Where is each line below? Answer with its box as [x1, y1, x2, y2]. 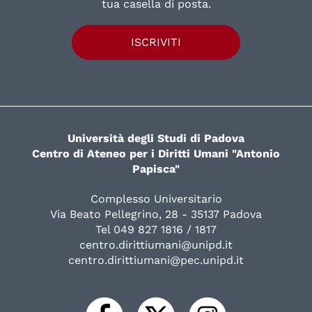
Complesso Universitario [90, 192, 222, 205]
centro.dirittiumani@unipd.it [79, 237, 233, 251]
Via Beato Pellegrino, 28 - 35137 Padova [50, 207, 262, 221]
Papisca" [132, 162, 180, 175]
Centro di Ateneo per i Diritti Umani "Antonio [32, 146, 280, 160]
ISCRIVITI [131, 36, 181, 49]
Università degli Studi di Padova [68, 131, 244, 145]
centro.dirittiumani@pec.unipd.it [68, 253, 244, 267]
